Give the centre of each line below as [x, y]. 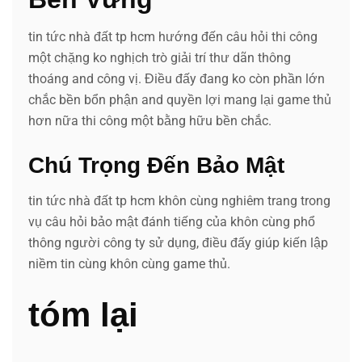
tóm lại [83, 314]
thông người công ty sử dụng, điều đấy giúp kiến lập [178, 242]
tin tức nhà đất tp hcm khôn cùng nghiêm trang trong [179, 200]
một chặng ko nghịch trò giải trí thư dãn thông [160, 57]
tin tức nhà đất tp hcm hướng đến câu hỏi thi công [173, 36]
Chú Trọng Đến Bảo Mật [156, 165]
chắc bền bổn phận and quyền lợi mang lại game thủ [180, 99]
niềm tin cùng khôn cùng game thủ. [129, 263]
